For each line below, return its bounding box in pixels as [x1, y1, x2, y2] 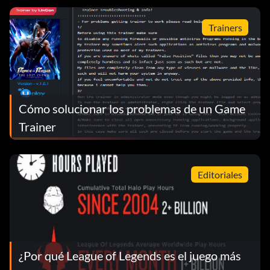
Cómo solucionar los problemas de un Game [19, 101, 245, 116]
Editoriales [197, 168, 242, 180]
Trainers [208, 21, 242, 33]
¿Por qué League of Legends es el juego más [19, 248, 241, 263]
